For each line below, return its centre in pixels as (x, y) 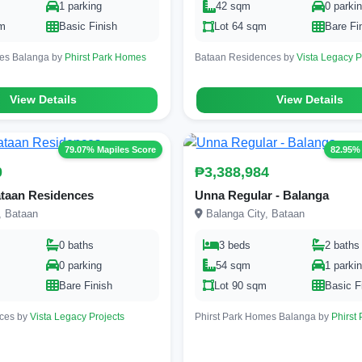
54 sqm (233, 265)
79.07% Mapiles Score (110, 150)
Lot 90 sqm (240, 285)
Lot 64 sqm (240, 27)
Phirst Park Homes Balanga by (263, 316)
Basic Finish (88, 27)
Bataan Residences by (245, 58)
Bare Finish (85, 285)
